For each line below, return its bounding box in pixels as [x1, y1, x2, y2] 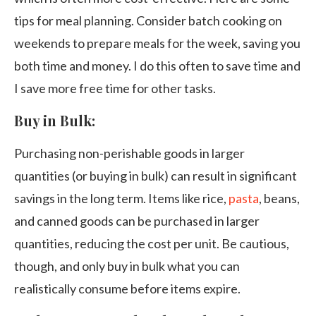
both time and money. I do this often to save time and [14, 58, 300, 73]
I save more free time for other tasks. [14, 80, 216, 96]
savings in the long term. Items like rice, [14, 190, 229, 206]
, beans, [259, 190, 300, 206]
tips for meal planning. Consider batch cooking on [14, 13, 282, 28]
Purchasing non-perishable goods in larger [14, 145, 245, 161]
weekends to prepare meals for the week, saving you [14, 35, 300, 51]
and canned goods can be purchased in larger [14, 213, 260, 229]
